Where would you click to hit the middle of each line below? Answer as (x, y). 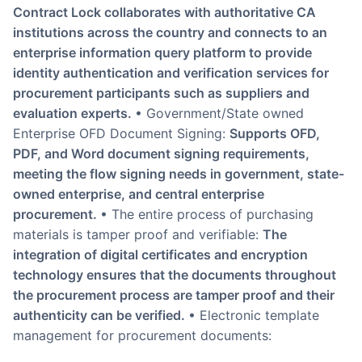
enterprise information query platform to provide (162, 53)
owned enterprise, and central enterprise (139, 194)
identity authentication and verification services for (171, 73)
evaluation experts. (74, 114)
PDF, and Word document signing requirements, (161, 154)
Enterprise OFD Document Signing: (121, 134)
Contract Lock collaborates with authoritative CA (164, 13)
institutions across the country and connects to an (170, 33)
